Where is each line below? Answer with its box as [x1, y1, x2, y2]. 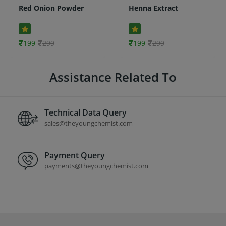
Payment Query [44, 149, 105, 161]
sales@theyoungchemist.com [44, 118, 133, 128]
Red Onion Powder [18, 3, 84, 13]
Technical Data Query [44, 106, 127, 118]
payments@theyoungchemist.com [44, 161, 148, 171]
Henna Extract [128, 3, 178, 13]
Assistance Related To [49, 68, 177, 85]
